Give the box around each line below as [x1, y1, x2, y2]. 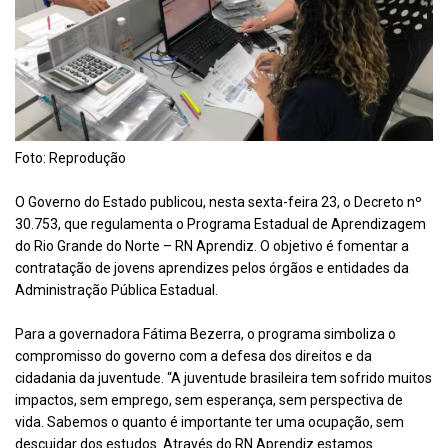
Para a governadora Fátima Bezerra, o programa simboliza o [15, 325, 396, 342]
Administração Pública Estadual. [15, 281, 218, 298]
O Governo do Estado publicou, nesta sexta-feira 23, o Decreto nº [15, 193, 422, 210]
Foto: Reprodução [15, 149, 126, 166]
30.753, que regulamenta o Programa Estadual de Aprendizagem [15, 215, 426, 232]
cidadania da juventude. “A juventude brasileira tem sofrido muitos [15, 369, 432, 386]
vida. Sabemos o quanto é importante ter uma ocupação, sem [15, 413, 404, 430]
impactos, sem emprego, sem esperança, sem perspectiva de [15, 391, 403, 408]
